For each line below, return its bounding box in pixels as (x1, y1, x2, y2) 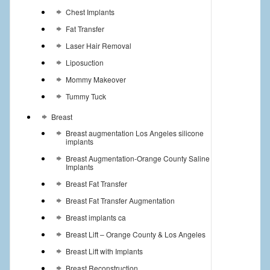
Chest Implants (65, 6, 115, 17)
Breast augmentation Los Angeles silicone (65, 127, 204, 138)
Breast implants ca (65, 212, 126, 222)
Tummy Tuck (65, 90, 106, 101)
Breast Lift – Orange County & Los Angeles (65, 228, 206, 239)
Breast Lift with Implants (65, 245, 143, 256)
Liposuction (65, 57, 104, 67)
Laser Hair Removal (65, 40, 131, 51)
